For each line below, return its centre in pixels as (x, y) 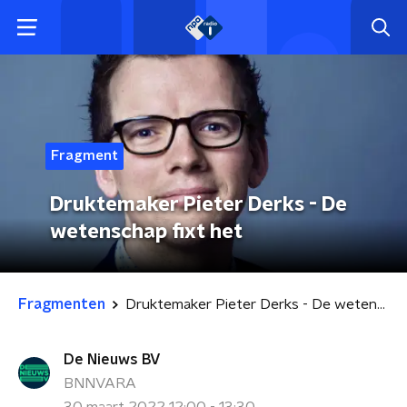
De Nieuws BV (112, 360)
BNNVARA (100, 383)
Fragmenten (62, 304)
